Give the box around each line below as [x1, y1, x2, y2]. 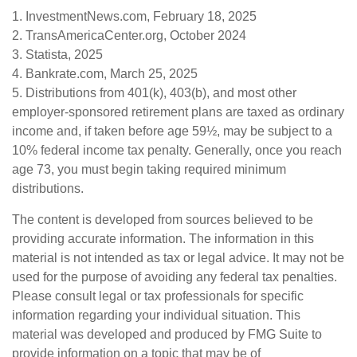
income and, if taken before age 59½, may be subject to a [12, 124, 332, 139]
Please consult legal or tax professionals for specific [12, 289, 304, 304]
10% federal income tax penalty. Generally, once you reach [12, 143, 342, 158]
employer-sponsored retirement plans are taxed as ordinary [12, 105, 344, 120]
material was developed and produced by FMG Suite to [12, 328, 322, 342]
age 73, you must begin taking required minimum [12, 163, 286, 177]
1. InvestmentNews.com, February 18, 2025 [12, 10, 257, 24]
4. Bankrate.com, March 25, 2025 [12, 67, 198, 81]
